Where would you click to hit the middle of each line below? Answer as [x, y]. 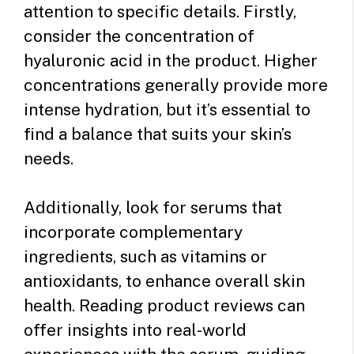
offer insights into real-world [135, 330]
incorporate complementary [133, 232]
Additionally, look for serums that [153, 208]
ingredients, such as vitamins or [145, 257]
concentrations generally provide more [176, 85]
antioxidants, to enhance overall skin [164, 281]
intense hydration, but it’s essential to [167, 109]
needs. [49, 158]
